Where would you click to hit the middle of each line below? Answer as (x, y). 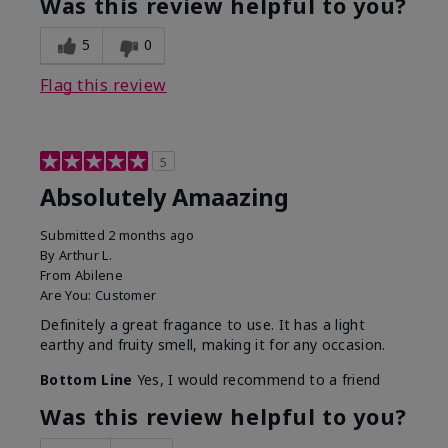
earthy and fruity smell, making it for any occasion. (213, 345)
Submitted (74, 235)
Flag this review (103, 85)
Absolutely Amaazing (164, 197)
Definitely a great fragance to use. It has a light (203, 325)
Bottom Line (86, 380)
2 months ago (151, 235)
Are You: (67, 295)
